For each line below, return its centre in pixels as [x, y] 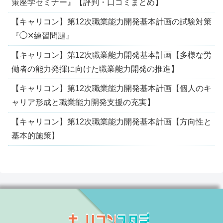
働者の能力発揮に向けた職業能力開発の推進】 [95, 69]
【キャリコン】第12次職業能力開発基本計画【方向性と [111, 121]
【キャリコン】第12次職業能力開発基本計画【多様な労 [111, 55]
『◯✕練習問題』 [43, 35]
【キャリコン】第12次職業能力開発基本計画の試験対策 [111, 21]
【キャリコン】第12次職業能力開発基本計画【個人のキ [111, 88]
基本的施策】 [35, 135]
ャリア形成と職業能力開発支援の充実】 [83, 102]
